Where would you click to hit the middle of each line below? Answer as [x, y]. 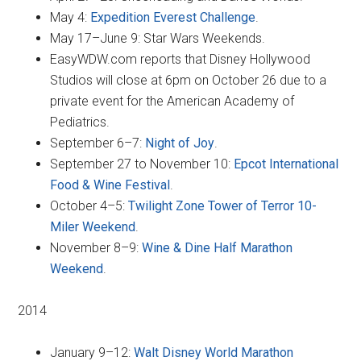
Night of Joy [180, 143]
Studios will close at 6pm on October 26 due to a [189, 80]
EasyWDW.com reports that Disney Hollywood [180, 59]
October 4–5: [89, 205]
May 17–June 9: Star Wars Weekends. [158, 38]
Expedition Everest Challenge [173, 17]
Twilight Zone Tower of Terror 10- [223, 205]
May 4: [71, 17]
